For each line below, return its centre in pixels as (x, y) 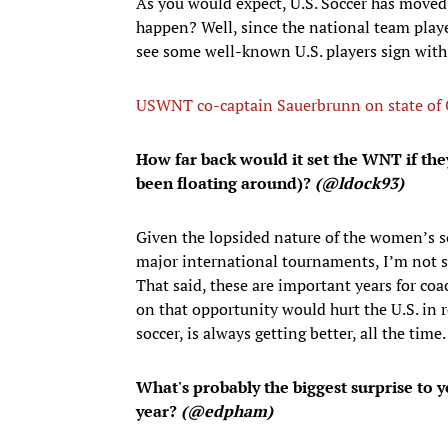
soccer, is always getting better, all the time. (291, 332)
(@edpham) (225, 410)
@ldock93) (362, 182)
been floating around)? (223, 182)
